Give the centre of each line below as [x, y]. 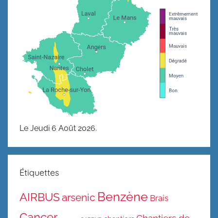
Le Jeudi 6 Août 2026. [58, 128]
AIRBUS [40, 197]
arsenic [79, 197]
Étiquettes [39, 172]
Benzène [123, 196]
